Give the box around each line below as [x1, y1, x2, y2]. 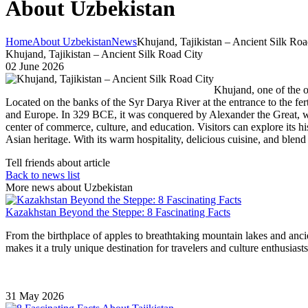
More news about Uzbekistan [5, 181, 133, 193]
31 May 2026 [5, 289, 64, 302]
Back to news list [5, 168, 80, 181]
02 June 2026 [5, 60, 64, 72]
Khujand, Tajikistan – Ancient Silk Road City [5, 47, 203, 60]
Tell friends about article [5, 156, 110, 168]
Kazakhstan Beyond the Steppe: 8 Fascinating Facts [5, 206, 230, 218]
